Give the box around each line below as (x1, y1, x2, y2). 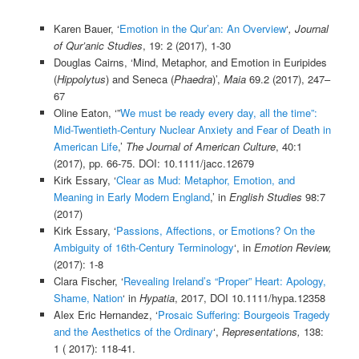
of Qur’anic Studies (53, 37, 143, 53)
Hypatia (139, 289, 175, 305)
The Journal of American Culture (125, 138, 276, 154)
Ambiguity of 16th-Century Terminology (53, 239, 234, 255)
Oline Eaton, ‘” (53, 104, 120, 120)
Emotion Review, (253, 239, 332, 255)
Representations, (221, 323, 304, 339)
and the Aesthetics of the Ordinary (53, 323, 213, 339)
